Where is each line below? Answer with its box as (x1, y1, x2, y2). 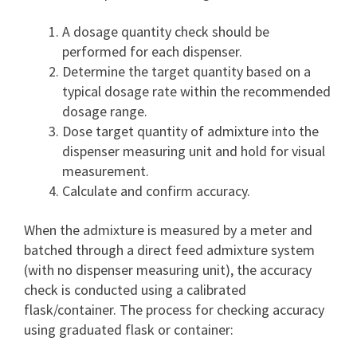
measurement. (62, 162, 149, 180)
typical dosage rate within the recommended (62, 82, 331, 100)
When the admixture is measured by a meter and (24, 221, 312, 239)
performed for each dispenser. (62, 42, 242, 61)
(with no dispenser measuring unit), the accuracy (24, 261, 312, 279)
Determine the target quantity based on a (62, 62, 311, 80)
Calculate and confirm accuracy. (62, 182, 250, 200)
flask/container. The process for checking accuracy (24, 300, 324, 319)
